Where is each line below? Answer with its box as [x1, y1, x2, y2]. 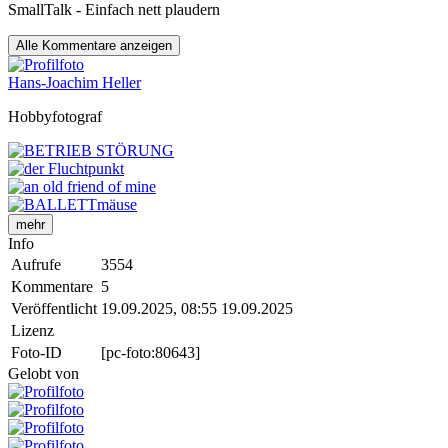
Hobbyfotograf [8, 108, 102, 126]
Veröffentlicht [11, 300, 97, 318]
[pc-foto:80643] [101, 344, 200, 362]
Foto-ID [11, 344, 62, 362]
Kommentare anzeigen [42, 38, 172, 54]
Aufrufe [11, 256, 61, 274]
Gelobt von [8, 365, 79, 383]
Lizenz [11, 322, 54, 340]
